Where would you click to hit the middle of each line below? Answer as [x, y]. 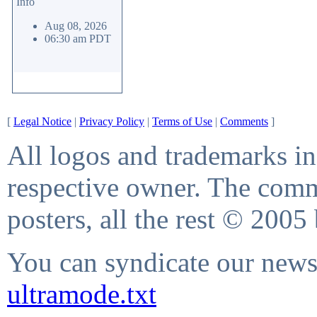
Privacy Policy [112, 121]
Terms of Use [182, 121]
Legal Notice [42, 121]
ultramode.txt [82, 294]
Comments [244, 121]
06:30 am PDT [78, 39]
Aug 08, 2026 [76, 26]
